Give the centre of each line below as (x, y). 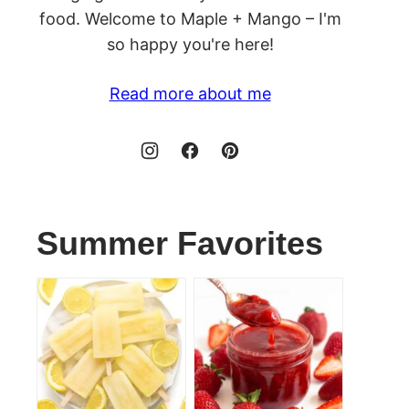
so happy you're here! (190, 44)
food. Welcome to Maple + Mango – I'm (190, 19)
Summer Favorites (180, 243)
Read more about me (190, 94)
